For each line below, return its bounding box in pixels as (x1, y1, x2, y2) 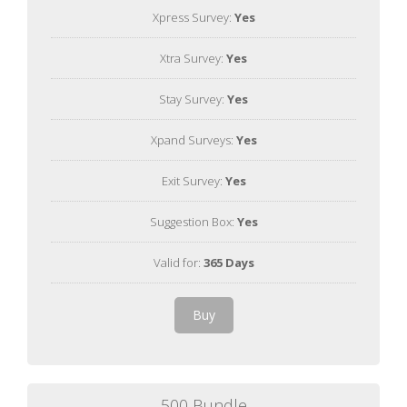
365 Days (203, 253, 254, 271)
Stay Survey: (159, 90, 227, 107)
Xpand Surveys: (150, 131, 236, 148)
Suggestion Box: (149, 213, 237, 230)
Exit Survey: (161, 172, 225, 189)
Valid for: (153, 253, 203, 271)
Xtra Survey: (160, 49, 226, 66)
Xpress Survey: (152, 8, 234, 25)
